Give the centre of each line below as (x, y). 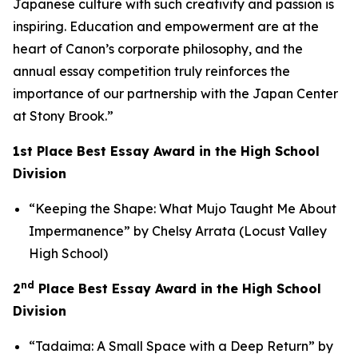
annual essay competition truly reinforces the (151, 71)
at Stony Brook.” (63, 116)
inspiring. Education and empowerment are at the (166, 26)
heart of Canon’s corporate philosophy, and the (158, 49)
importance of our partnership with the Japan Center (175, 93)
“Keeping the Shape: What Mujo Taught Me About (183, 209)
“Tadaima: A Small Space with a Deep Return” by (181, 346)
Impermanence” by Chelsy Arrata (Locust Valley (178, 231)
